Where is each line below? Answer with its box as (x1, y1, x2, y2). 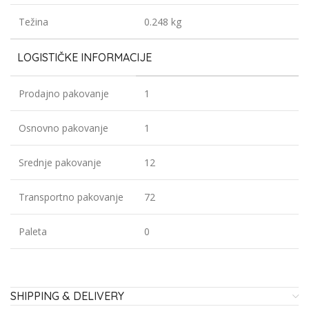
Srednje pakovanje (19, 156, 101, 170)
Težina (19, 15, 48, 29)
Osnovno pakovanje (19, 121, 108, 135)
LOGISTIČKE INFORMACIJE (17, 50, 152, 65)
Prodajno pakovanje (19, 87, 109, 101)
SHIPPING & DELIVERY (10, 289, 124, 303)
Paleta (19, 225, 47, 239)
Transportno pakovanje (19, 190, 123, 204)
